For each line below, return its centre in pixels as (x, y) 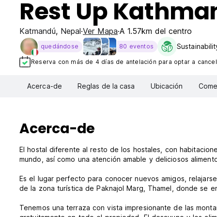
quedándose (60, 46)
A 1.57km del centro (156, 31)
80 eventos (136, 46)
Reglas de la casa (106, 86)
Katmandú (38, 31)
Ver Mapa (100, 31)
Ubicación (167, 86)
